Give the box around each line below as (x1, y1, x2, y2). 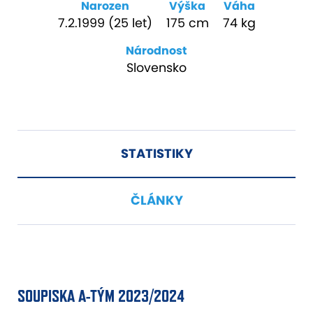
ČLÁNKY (130, 191, 183, 209)
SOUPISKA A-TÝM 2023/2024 (17, 286, 184, 306)
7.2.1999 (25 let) (57, 15, 152, 31)
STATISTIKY (120, 145, 193, 162)
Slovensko (126, 59, 187, 76)
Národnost (126, 43, 187, 59)
